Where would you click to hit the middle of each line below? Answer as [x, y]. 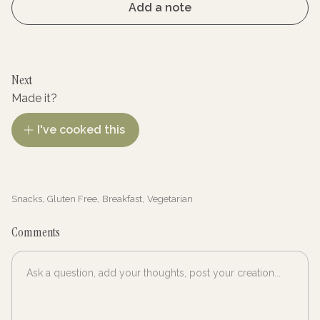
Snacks [27, 199]
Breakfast [122, 199]
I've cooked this [81, 130]
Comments [36, 232]
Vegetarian [170, 199]
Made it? [34, 98]
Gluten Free [72, 199]
